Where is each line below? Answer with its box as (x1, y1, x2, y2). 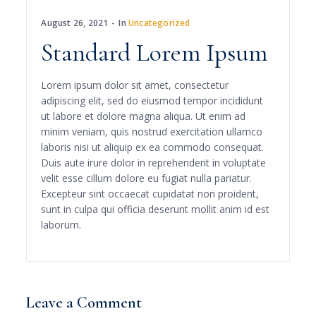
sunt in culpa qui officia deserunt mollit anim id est (41, 202, 270, 216)
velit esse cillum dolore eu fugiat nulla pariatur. (41, 171, 253, 185)
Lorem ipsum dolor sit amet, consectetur (41, 78, 229, 92)
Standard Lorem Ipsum (41, 37, 268, 68)
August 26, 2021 (41, 17, 109, 29)
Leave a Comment (26, 293, 142, 312)
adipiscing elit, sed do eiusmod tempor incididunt (41, 94, 264, 107)
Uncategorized (128, 17, 190, 29)
